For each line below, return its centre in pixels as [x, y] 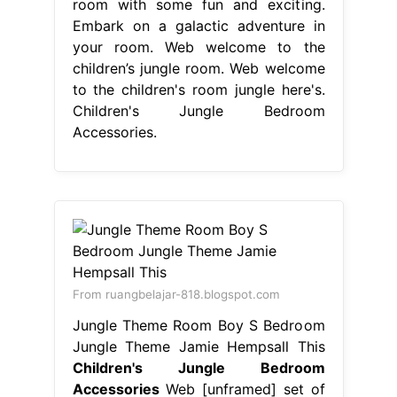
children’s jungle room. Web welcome [198, 68]
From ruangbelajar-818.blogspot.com [176, 294]
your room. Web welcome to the [198, 47]
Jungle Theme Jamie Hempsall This [198, 346]
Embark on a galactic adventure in [198, 25]
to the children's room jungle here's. [198, 89]
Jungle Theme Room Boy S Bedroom [198, 325]
